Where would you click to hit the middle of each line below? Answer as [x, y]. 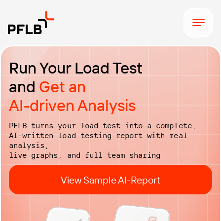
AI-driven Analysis [72, 105]
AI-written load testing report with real [98, 135]
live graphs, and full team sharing [85, 155]
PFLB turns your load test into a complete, [103, 125]
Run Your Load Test [76, 68]
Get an [62, 86]
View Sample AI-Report [110, 180]
